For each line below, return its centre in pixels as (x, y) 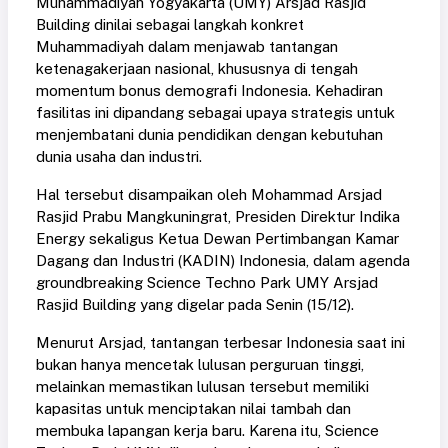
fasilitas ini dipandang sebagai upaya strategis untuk (215, 113)
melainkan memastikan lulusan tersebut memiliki (202, 387)
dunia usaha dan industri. (119, 157)
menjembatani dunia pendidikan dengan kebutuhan (209, 135)
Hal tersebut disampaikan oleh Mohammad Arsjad (209, 195)
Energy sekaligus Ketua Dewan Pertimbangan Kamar (217, 239)
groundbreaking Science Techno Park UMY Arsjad (207, 283)
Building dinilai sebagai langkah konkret (170, 25)
